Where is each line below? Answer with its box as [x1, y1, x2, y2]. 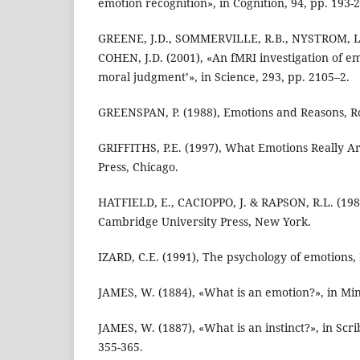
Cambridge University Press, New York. [98, 214, 311, 230]
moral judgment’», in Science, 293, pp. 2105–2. [98, 69, 350, 85]
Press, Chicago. [98, 159, 178, 175]
